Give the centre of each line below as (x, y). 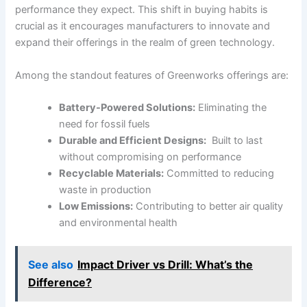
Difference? (60, 283)
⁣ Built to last (235, 140)
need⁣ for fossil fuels (105, 124)
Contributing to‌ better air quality (208, 206)
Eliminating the (231, 107)
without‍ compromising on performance (150, 157)
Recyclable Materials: (112, 173)
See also (51, 265)
